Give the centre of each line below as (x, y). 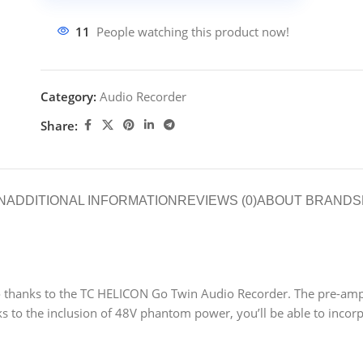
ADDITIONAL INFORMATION (92, 201)
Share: (59, 125)
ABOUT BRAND (304, 201)
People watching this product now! (193, 32)
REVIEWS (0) (217, 201)
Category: (68, 96)
